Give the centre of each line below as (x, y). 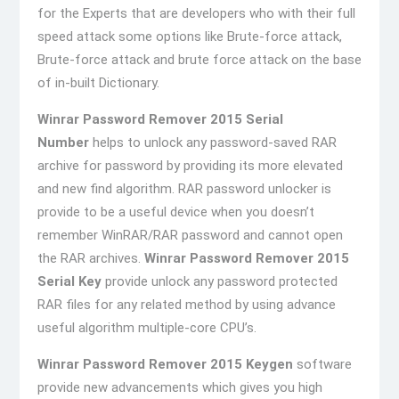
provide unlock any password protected (219, 281)
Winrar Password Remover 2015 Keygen (165, 364)
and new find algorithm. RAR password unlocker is (184, 189)
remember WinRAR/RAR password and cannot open (190, 235)
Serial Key (69, 281)
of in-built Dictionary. (98, 83)
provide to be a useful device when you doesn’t (175, 212)
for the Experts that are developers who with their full (196, 13)
